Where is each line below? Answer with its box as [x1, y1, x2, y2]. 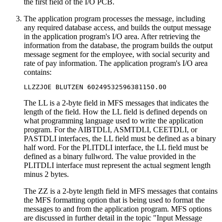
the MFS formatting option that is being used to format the [24, 195, 205, 204]
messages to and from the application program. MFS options [24, 204, 212, 213]
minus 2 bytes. [24, 169, 69, 178]
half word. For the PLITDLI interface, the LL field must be [24, 143, 208, 152]
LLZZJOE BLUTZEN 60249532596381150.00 [24, 83, 166, 91]
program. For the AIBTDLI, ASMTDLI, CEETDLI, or [24, 125, 197, 134]
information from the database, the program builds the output [24, 41, 213, 50]
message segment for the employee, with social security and [24, 50, 210, 58]
